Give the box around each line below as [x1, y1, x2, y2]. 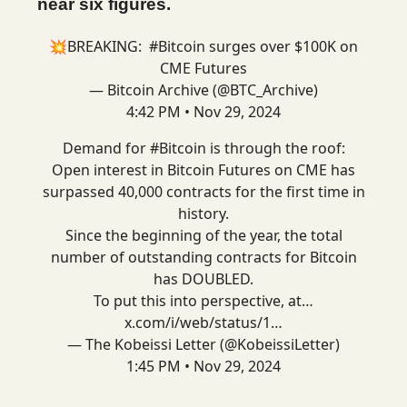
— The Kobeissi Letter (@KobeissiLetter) [67, 334, 340, 354]
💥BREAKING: [49, 36, 149, 56]
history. [178, 203, 229, 223]
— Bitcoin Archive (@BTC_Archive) [89, 80, 318, 100]
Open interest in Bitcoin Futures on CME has [52, 160, 355, 180]
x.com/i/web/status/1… [124, 313, 283, 333]
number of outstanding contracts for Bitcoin [50, 247, 357, 267]
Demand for [62, 138, 150, 158]
